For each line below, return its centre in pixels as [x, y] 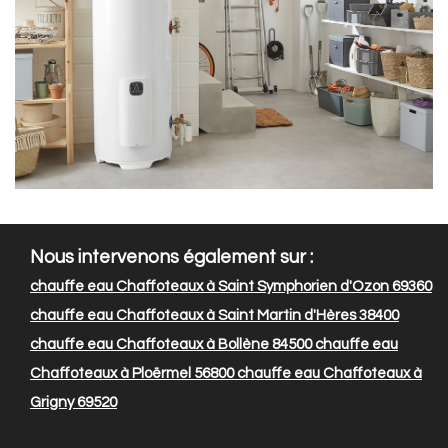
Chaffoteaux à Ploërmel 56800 [132, 374]
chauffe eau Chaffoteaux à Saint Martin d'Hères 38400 [214, 316]
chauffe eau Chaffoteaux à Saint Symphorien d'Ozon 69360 [231, 287]
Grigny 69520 [73, 403]
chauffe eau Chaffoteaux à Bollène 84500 [171, 345]
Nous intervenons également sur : [171, 258]
